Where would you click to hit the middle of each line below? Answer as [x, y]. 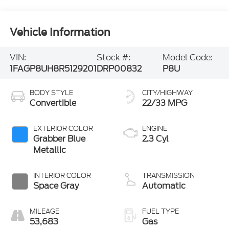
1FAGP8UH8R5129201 [53, 68]
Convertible [53, 103]
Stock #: [113, 57]
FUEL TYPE [161, 212]
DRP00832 [119, 68]
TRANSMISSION [168, 176]
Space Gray [56, 186]
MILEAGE [44, 212]
